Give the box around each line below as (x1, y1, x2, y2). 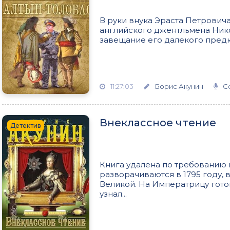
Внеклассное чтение (100, 117, 216, 129)
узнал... (100, 189, 127, 199)
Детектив (10, 122, 41, 129)
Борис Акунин (155, 82, 203, 90)
